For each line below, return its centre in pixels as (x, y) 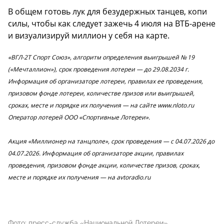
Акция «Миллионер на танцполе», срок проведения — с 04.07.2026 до (111, 141)
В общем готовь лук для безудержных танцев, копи (107, 11)
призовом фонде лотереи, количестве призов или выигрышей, (101, 93)
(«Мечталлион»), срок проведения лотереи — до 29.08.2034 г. (98, 69)
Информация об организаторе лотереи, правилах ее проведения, (105, 81)
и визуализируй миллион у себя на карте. (89, 35)
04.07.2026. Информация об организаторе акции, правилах (96, 153)
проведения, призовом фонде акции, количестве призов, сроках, (104, 165)
